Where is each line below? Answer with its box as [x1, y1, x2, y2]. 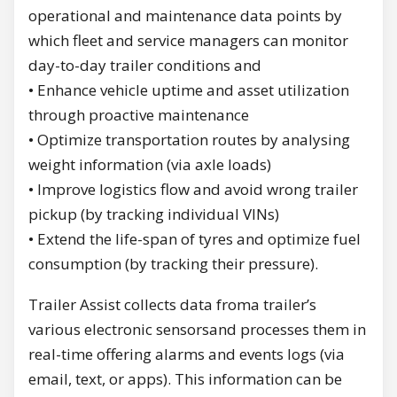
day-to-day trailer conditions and [28, 55, 265, 76]
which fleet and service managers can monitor [28, 30, 348, 51]
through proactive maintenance [28, 105, 249, 126]
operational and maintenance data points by [28, 5, 342, 27]
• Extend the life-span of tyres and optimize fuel [28, 229, 361, 250]
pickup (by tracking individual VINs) [28, 204, 279, 225]
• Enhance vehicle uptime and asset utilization [28, 80, 349, 101]
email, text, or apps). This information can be [28, 369, 342, 390]
